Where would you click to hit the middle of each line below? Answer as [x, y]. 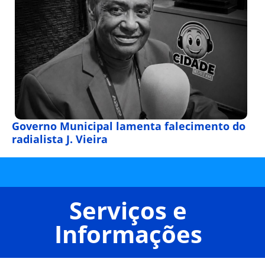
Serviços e [128, 211]
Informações [128, 234]
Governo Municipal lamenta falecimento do [129, 126]
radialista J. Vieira [60, 139]
